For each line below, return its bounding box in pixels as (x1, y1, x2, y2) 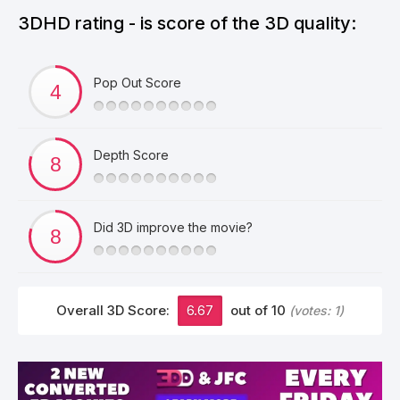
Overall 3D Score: (56, 302, 173, 319)
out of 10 (227, 302, 289, 319)
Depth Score (94, 147, 169, 162)
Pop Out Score (94, 75, 181, 90)
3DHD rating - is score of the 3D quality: (18, 12, 356, 34)
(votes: (289, 303, 334, 318)
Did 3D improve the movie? (94, 220, 253, 235)
